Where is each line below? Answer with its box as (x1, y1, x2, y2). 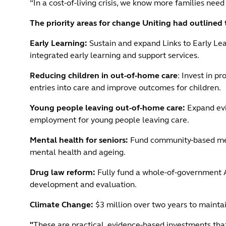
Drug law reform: (29, 167, 97, 177)
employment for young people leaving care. (29, 115, 189, 125)
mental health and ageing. (29, 147, 126, 157)
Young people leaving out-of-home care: (29, 103, 187, 112)
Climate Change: (29, 200, 95, 209)
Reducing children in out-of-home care (29, 71, 178, 80)
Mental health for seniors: (29, 135, 130, 145)
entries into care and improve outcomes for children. (29, 83, 221, 92)
